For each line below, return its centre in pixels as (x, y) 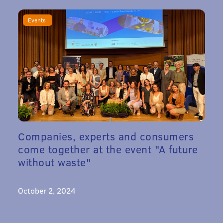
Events (38, 20)
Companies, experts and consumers (106, 136)
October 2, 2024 (47, 191)
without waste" (54, 162)
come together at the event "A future (108, 149)
